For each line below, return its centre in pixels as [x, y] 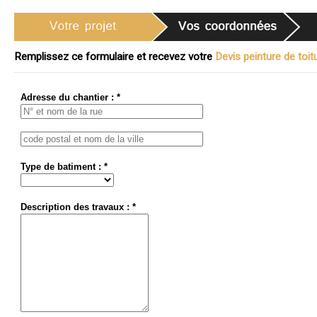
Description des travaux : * [78, 207]
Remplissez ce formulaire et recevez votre [115, 57]
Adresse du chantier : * [70, 97]
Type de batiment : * [64, 167]
